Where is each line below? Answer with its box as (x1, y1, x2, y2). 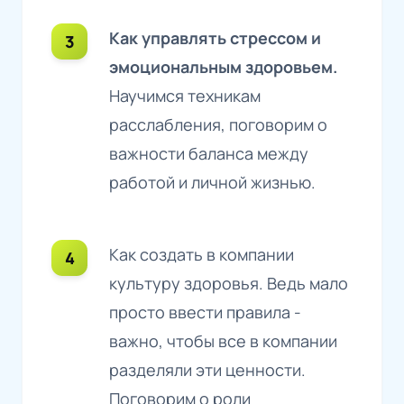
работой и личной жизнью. (109, 170, 316, 193)
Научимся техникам (109, 84, 261, 106)
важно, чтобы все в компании (109, 329, 337, 352)
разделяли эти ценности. (109, 358, 306, 381)
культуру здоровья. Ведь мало (109, 271, 348, 294)
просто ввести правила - (109, 300, 301, 323)
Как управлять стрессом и (109, 26, 321, 49)
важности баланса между (109, 142, 308, 164)
